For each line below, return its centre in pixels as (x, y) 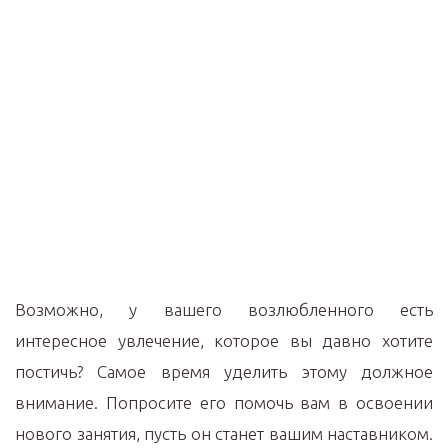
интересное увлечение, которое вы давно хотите (224, 340)
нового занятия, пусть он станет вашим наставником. (224, 433)
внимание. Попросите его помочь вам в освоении (224, 402)
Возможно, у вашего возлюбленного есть (224, 309)
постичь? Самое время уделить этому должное (224, 371)
